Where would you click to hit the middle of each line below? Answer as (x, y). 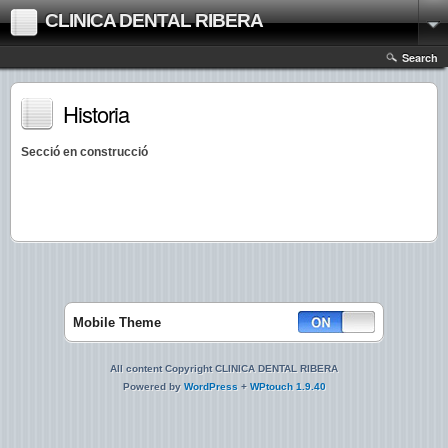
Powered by (153, 386)
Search (420, 57)
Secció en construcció (84, 152)
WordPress (210, 386)
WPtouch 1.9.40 (287, 386)
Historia (96, 113)
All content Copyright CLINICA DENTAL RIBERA (224, 368)
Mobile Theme (117, 322)
